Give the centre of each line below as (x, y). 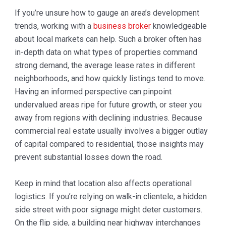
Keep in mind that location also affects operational (103, 183)
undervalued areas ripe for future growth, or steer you (108, 104)
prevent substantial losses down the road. (88, 157)
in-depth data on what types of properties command (106, 52)
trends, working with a (54, 26)
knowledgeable (179, 26)
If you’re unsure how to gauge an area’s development (107, 13)
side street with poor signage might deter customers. (108, 209)
